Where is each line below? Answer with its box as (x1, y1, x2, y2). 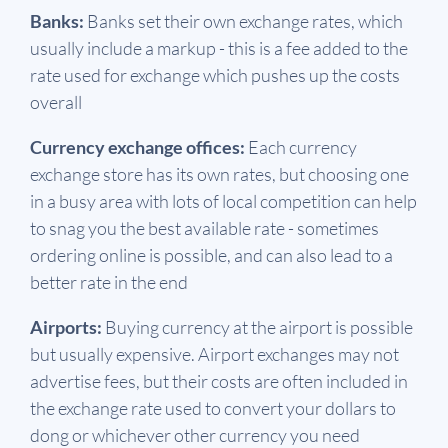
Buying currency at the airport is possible (105, 316, 413, 339)
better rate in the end (30, 271, 188, 294)
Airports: (30, 316, 105, 339)
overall (30, 91, 82, 114)
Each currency (248, 136, 357, 159)
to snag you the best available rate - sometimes (30, 217, 379, 240)
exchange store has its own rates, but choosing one (30, 163, 409, 186)
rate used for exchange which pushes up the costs (30, 64, 400, 87)
